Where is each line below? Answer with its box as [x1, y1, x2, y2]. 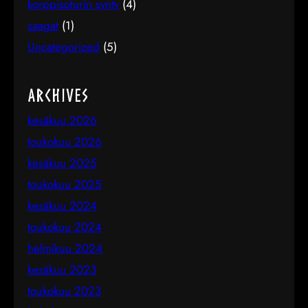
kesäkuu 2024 [27, 197, 97, 214]
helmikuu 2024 [27, 240, 102, 256]
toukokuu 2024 [27, 219, 102, 235]
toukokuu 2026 [27, 133, 102, 150]
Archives [27, 85, 89, 105]
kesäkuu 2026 [27, 112, 97, 129]
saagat [27, 17, 58, 34]
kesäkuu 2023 [27, 261, 96, 278]
